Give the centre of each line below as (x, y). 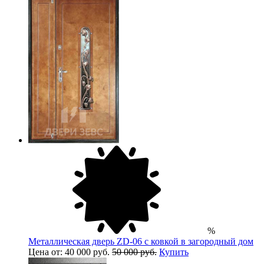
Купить (174, 252)
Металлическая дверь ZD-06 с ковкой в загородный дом (141, 241)
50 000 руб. (134, 252)
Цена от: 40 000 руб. (70, 252)
